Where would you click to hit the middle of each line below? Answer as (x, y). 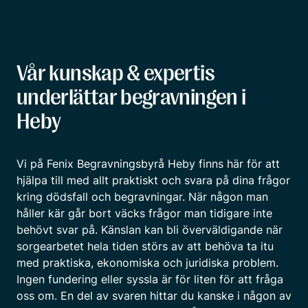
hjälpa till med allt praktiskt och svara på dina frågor (153, 180)
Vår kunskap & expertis (115, 73)
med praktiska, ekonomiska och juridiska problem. (147, 262)
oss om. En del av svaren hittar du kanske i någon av (154, 295)
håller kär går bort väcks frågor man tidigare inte (144, 213)
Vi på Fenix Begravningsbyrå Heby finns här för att (148, 163)
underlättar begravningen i (131, 97)
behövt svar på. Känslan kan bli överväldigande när (150, 229)
